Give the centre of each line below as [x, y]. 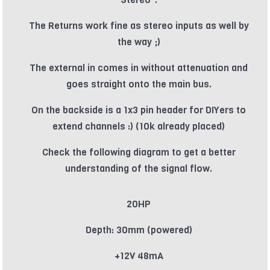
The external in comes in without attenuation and [139, 68]
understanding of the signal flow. [139, 169]
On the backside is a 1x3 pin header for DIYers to [139, 110]
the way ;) [139, 42]
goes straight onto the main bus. [139, 84]
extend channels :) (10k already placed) [139, 127]
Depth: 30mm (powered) [139, 230]
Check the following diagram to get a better [139, 152]
